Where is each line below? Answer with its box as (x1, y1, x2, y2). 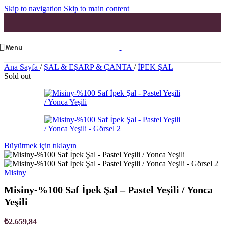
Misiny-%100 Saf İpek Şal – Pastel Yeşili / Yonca (4, 184, 213, 196)
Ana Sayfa (4, 63, 40, 71)
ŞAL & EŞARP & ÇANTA (44, 63, 134, 71)
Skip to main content (64, 4, 129, 13)
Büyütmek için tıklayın (4, 141, 76, 150)
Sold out (4, 72, 31, 80)
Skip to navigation (4, 4, 64, 13)
